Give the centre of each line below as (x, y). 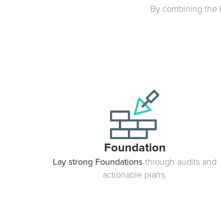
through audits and (180, 161)
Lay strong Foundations (98, 162)
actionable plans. (135, 174)
